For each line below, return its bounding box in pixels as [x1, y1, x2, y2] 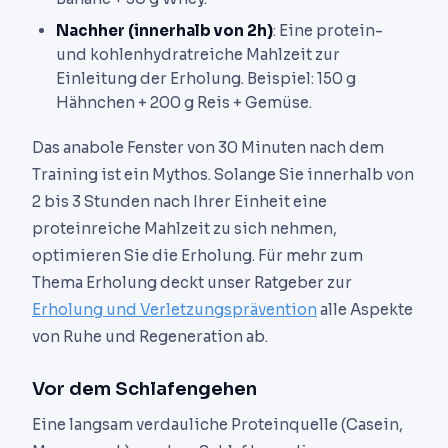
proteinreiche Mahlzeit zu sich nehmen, [32, 219, 337, 239]
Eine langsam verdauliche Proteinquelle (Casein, [32, 415, 403, 435]
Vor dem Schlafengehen [32, 377, 257, 401]
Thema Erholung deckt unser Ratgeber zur [32, 273, 352, 293]
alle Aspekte [317, 300, 413, 320]
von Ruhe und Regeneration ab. [32, 327, 268, 347]
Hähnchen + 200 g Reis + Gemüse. [56, 92, 312, 112]
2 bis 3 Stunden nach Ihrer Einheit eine [32, 192, 327, 212]
